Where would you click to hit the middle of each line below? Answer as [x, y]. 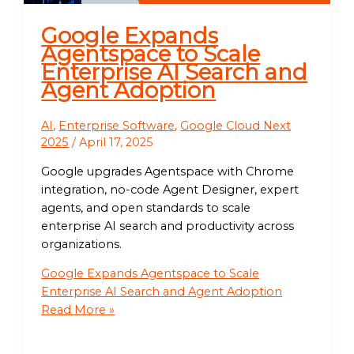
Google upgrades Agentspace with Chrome [168, 171]
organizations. [82, 244]
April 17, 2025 [117, 143]
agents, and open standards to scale [146, 207]
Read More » [78, 310]
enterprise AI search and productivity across [168, 226]
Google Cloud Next [236, 126]
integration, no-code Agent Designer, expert [170, 189]
